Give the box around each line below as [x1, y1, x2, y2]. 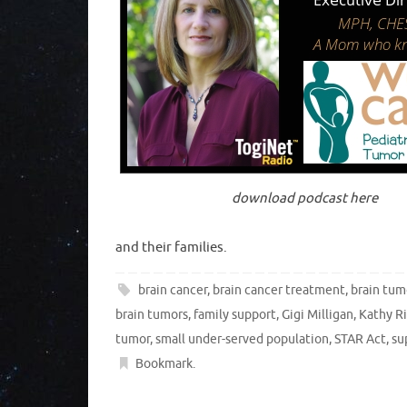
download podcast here [231, 189, 378, 207]
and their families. [115, 238, 227, 256]
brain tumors [115, 307, 188, 323]
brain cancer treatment [213, 283, 346, 299]
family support [194, 307, 276, 323]
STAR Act [334, 332, 386, 348]
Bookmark [135, 356, 194, 372]
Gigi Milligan [282, 307, 353, 323]
